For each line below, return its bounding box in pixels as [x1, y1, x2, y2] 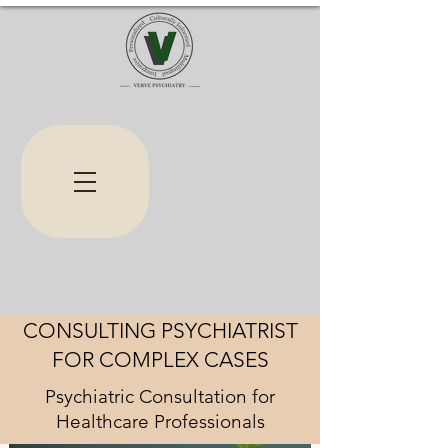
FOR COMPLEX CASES [51, 347, 269, 372]
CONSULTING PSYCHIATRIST [22, 318, 298, 343]
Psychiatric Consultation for [45, 385, 275, 408]
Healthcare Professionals [55, 410, 265, 433]
